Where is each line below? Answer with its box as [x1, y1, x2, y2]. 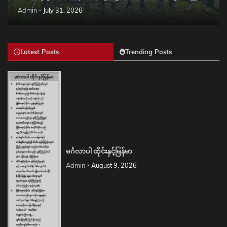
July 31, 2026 [43, 6, 83, 15]
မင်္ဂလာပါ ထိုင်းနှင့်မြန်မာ [65, 147, 132, 156]
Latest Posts [20, 48, 59, 56]
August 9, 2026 [91, 161, 137, 170]
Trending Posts [125, 48, 172, 56]
